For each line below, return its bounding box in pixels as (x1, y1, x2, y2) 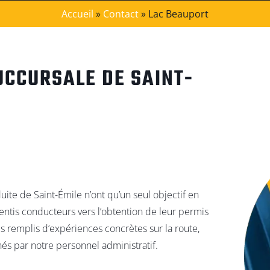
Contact (103, 7, 139, 21)
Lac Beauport (148, 7, 209, 21)
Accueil (61, 7, 93, 21)
